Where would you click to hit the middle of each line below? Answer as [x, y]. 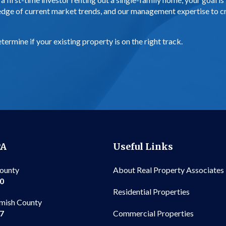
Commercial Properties [153, 213]
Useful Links [143, 147]
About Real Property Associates [168, 169]
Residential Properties [151, 191]
